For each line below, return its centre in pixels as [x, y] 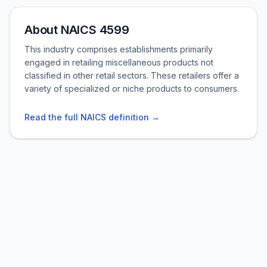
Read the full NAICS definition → [92, 117]
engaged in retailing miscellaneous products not [119, 62]
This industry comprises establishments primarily [119, 49]
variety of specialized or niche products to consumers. [132, 89]
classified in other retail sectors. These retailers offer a [132, 75]
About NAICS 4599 [77, 30]
